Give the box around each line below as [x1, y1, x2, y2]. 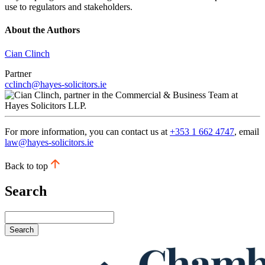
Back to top [5, 160, 48, 171]
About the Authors [5, 25, 80, 35]
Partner [5, 68, 31, 79]
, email [234, 126, 259, 137]
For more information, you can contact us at [5, 126, 170, 137]
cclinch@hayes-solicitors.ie [5, 79, 106, 89]
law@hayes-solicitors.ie [5, 137, 93, 147]
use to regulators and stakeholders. [5, 2, 132, 12]
